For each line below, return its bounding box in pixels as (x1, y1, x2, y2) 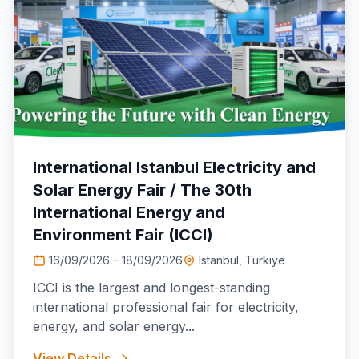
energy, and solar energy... (33, 318, 195, 334)
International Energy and (33, 203, 225, 222)
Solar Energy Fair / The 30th (33, 180, 252, 200)
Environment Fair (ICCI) (33, 225, 213, 244)
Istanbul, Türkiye (199, 253, 285, 267)
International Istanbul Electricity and (33, 158, 316, 177)
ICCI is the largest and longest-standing (33, 280, 270, 296)
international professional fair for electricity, (33, 299, 299, 315)
